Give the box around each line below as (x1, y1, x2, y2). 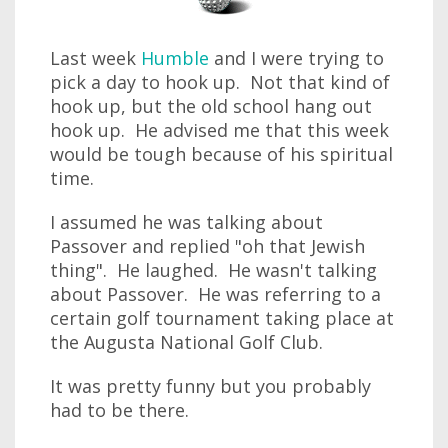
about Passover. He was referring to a (50, 282, 381, 306)
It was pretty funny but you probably (50, 374, 371, 398)
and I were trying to (209, 46, 384, 70)
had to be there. (50, 398, 189, 422)
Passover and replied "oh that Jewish (50, 234, 365, 258)
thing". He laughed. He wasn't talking (50, 258, 377, 282)
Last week (50, 46, 141, 70)
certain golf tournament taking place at (50, 306, 394, 330)
